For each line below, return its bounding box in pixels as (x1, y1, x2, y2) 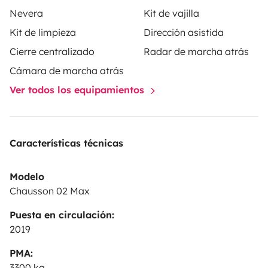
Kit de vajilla (144, 7, 199, 20)
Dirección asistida (144, 26, 224, 39)
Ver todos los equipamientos (10, 84, 147, 96)
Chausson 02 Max (10, 185, 90, 197)
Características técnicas (10, 137, 123, 150)
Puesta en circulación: (10, 209, 114, 221)
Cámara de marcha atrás (10, 65, 124, 77)
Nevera (10, 7, 43, 20)
